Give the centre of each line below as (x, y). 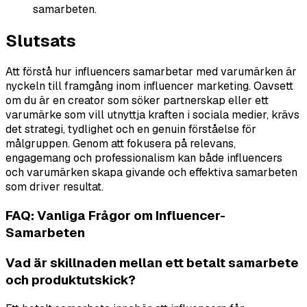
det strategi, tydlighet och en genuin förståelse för (131, 130)
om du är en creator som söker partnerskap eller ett (137, 101)
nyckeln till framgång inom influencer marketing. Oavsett (149, 86)
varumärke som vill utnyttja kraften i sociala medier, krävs (152, 115)
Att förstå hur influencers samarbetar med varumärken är (151, 72)
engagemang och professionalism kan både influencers (144, 158)
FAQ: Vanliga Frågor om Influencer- (115, 216)
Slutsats (41, 40)
